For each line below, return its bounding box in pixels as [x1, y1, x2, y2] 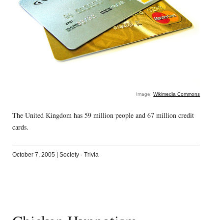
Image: [136, 91, 154, 97]
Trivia [83, 151, 99, 159]
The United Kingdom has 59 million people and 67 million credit [12, 110, 194, 120]
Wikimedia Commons [153, 91, 200, 97]
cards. [12, 122, 28, 132]
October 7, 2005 [12, 151, 55, 159]
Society [59, 151, 79, 159]
